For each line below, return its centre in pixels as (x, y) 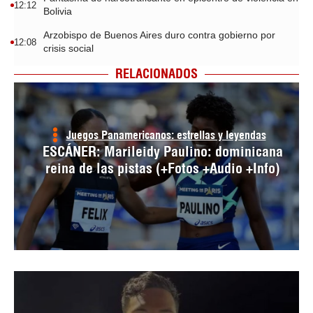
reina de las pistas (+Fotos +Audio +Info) (162, 168)
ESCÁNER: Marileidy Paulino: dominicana (162, 152)
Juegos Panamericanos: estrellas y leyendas (166, 135)
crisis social (68, 49)
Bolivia (58, 12)
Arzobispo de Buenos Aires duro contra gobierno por (159, 35)
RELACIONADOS (156, 74)
